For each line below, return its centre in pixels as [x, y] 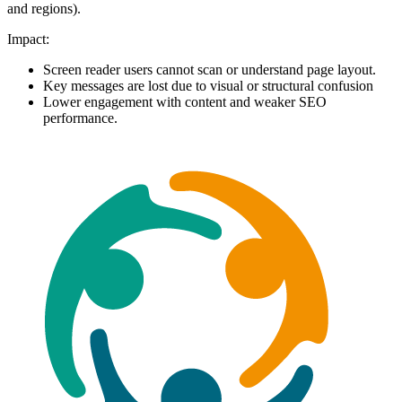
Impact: [28, 39]
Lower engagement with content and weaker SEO [185, 102]
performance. [80, 118]
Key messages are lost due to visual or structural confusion [208, 86]
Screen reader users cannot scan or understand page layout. [210, 70]
